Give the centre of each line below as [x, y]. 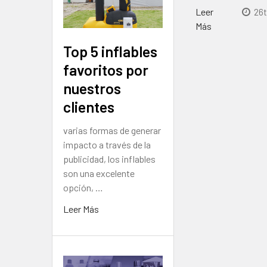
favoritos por [106, 69]
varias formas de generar [112, 130]
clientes [89, 106]
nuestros [92, 88]
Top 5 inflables [110, 51]
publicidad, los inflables [109, 159]
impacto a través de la [107, 144]
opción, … [83, 187]
